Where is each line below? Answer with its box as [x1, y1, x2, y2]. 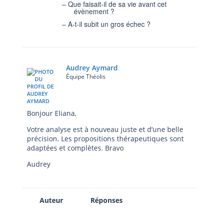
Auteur [40, 195, 63, 205]
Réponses [90, 195, 123, 205]
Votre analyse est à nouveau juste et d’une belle [27, 124, 183, 134]
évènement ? [74, 6, 114, 16]
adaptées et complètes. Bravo [27, 143, 124, 153]
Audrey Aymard [66, 63, 118, 72]
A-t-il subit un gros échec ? [68, 19, 151, 29]
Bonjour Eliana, [27, 108, 76, 118]
